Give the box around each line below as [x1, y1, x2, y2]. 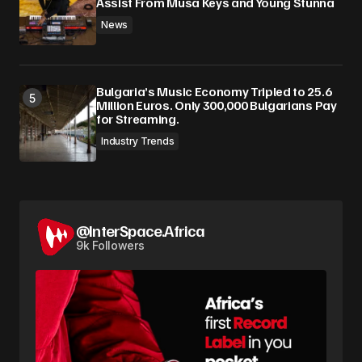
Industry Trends [101, 135, 175, 148]
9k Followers [76, 238, 145, 253]
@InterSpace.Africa [76, 220, 205, 242]
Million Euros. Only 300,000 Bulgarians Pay [96, 97, 337, 114]
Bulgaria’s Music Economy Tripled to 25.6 [96, 83, 332, 100]
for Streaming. [96, 111, 179, 128]
